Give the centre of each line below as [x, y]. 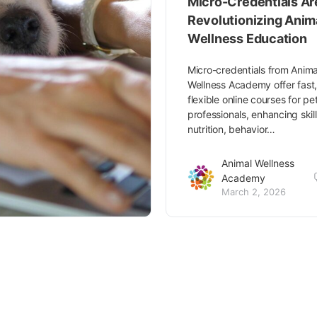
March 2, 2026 [253, 192]
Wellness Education [247, 39]
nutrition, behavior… [231, 129]
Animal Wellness [258, 163]
